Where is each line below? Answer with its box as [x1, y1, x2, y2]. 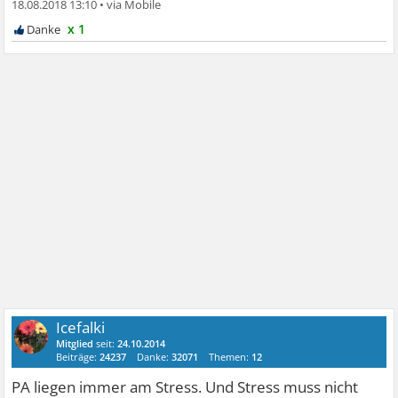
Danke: [137, 349, 172, 363]
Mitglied [56, 336, 94, 350]
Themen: [209, 349, 252, 363]
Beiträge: [56, 349, 100, 363]
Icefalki [56, 316, 106, 338]
